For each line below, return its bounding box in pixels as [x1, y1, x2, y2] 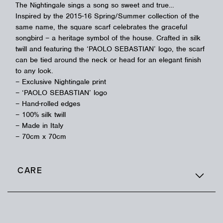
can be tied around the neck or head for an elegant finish [15, 55, 201, 64]
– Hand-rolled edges [15, 99, 80, 108]
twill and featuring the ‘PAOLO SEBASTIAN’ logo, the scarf [15, 44, 205, 53]
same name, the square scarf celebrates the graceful [15, 22, 187, 31]
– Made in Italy [15, 120, 63, 130]
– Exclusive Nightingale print [15, 77, 106, 86]
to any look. [15, 66, 53, 75]
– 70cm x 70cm [15, 131, 66, 141]
